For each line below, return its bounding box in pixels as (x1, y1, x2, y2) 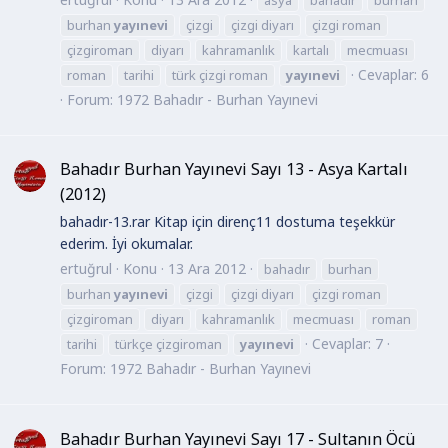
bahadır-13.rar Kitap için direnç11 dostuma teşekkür (60, 211, 395, 231)
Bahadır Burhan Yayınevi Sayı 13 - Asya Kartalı (60, 158, 408, 181)
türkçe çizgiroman (115, 335, 222, 354)
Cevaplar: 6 (358, 64, 429, 84)
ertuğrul (60, 259, 112, 279)
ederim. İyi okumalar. (60, 233, 193, 253)
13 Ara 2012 (168, 259, 246, 279)
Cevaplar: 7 (312, 334, 383, 354)
